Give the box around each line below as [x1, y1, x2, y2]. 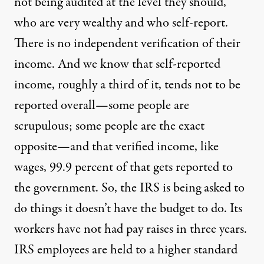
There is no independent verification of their [14, 34, 240, 53]
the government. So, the [14, 179, 140, 197]
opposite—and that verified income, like [14, 137, 219, 156]
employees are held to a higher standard [34, 240, 237, 259]
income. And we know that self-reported [14, 55, 220, 74]
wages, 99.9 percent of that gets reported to [14, 158, 233, 177]
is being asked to [160, 179, 245, 197]
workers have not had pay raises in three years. [14, 220, 247, 239]
